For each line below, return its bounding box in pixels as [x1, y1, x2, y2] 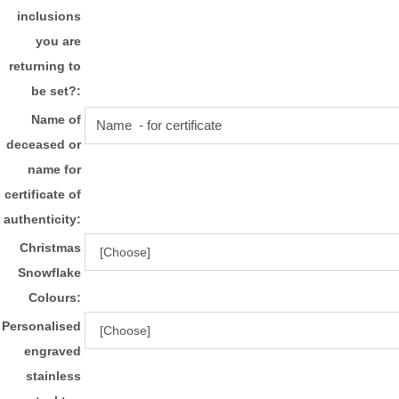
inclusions [17, 8, 81, 23]
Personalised [2, 318, 81, 333]
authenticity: [4, 211, 81, 226]
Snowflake [18, 265, 81, 280]
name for [28, 161, 81, 176]
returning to [9, 58, 81, 73]
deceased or [6, 136, 81, 151]
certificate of [4, 186, 81, 201]
